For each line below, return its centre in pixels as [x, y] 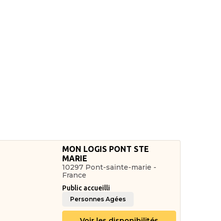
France [74, 175]
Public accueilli [86, 188]
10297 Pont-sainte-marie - [110, 167]
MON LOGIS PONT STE [106, 149]
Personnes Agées [98, 199]
